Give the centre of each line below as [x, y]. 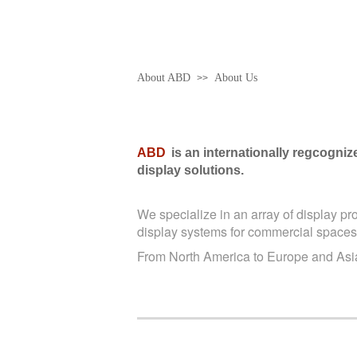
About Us [236, 78]
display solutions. [190, 170]
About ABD [164, 78]
